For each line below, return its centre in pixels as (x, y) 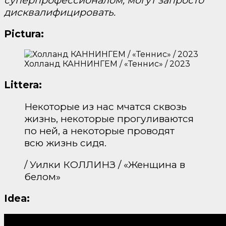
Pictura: (24, 34)
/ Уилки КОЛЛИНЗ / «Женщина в (105, 165)
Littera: (23, 84)
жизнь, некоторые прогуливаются (109, 118)
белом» (42, 177)
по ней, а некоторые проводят (99, 130)
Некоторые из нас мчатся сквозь (105, 106)
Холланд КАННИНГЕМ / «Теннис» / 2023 (107, 64)
